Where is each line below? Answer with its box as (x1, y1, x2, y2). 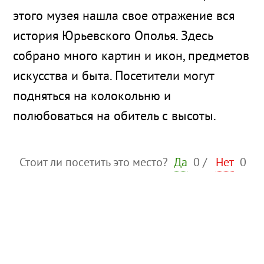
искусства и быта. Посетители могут (13, 69, 214, 85)
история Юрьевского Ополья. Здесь (13, 29, 213, 45)
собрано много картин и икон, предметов (13, 49, 249, 65)
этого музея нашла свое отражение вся (13, 9, 235, 25)
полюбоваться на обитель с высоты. (13, 109, 216, 125)
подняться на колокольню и (13, 89, 171, 105)
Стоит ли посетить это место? (19, 156, 171, 171)
